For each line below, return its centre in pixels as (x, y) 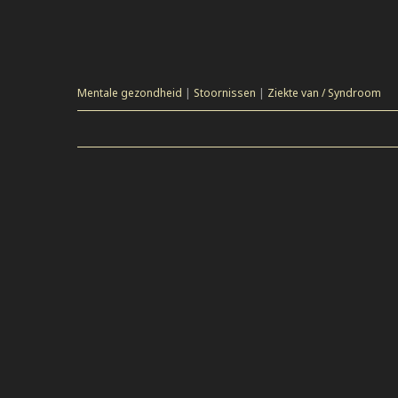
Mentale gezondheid (130, 92)
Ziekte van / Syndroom (324, 92)
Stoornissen (225, 92)
